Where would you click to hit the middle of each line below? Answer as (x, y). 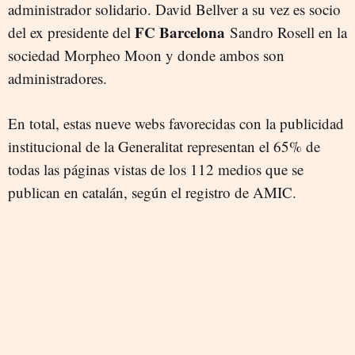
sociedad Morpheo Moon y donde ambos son (146, 55)
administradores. (57, 78)
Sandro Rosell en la (286, 32)
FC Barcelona (180, 32)
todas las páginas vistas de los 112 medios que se (156, 170)
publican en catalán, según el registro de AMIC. (152, 193)
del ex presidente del (71, 32)
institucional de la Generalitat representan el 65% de (164, 147)
